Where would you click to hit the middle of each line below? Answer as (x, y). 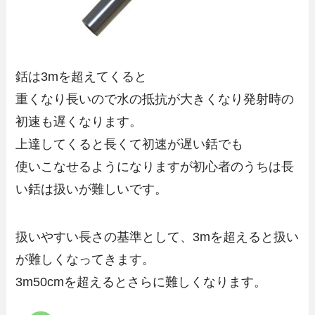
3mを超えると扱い (246, 237)
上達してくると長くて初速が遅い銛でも (130, 144)
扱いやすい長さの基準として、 (104, 237)
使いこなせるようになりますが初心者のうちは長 (155, 167)
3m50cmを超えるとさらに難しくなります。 (141, 282)
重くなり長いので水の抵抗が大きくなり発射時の (155, 99)
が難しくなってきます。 (85, 260)
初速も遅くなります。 (79, 122)
